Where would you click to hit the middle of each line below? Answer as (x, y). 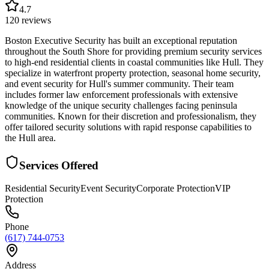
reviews (35, 20)
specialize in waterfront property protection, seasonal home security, (133, 73)
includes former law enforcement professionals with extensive (121, 94)
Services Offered (59, 165)
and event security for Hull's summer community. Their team (119, 83)
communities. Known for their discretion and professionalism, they (131, 116)
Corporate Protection (176, 189)
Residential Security (43, 189)
